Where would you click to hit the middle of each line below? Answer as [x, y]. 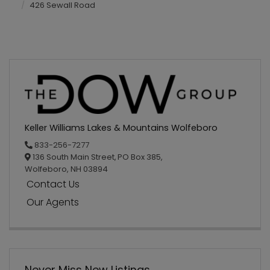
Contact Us [53, 184]
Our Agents [53, 202]
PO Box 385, [140, 157]
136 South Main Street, [74, 157]
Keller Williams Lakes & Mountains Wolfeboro [121, 127]
